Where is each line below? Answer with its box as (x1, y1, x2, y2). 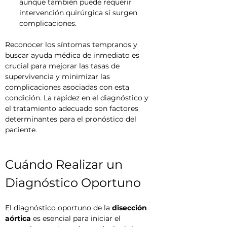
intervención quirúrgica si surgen (19, 8, 139, 17)
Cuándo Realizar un (5, 157, 126, 172)
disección (112, 203, 149, 212)
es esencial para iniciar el (31, 214, 123, 223)
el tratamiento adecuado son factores (5, 104, 140, 113)
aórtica (5, 214, 31, 223)
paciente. (5, 125, 37, 134)
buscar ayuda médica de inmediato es (5, 51, 141, 60)
